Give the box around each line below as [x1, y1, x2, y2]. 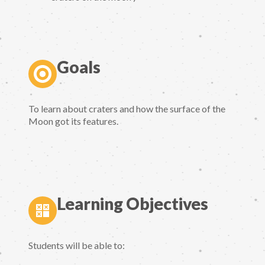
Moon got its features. [28, 115, 118, 127]
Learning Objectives [57, 193, 208, 214]
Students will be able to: [28, 240, 125, 251]
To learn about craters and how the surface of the [28, 102, 225, 114]
